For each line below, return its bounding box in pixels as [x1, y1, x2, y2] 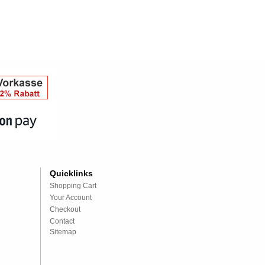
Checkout [49, 205, 80, 214]
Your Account [49, 193, 92, 202]
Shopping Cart [49, 182, 96, 190]
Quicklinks [49, 169, 93, 178]
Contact [49, 217, 75, 225]
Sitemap [49, 228, 76, 236]
